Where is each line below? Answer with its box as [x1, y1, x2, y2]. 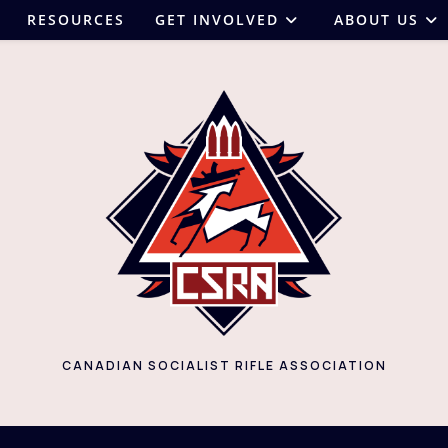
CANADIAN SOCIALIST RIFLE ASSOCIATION [61, 357, 387, 374]
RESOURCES [27, 10, 125, 29]
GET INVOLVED [155, 10, 279, 29]
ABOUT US [334, 10, 419, 29]
